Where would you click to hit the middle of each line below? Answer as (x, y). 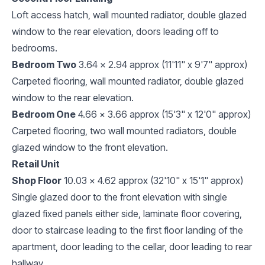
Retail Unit (36, 164)
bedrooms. (35, 48)
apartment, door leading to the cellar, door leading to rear (132, 246)
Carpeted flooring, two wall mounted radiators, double (124, 130)
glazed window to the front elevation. (90, 147)
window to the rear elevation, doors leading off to (115, 31)
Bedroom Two (44, 64)
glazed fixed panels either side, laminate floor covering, (127, 213)
